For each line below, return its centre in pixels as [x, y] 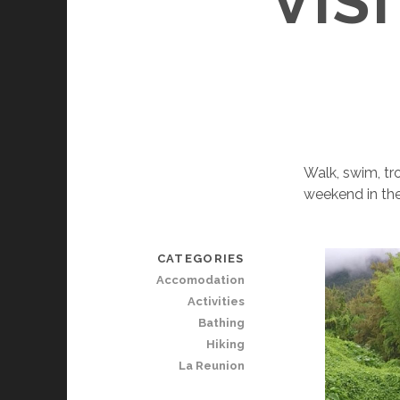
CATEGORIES [200, 259]
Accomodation [200, 280]
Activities [216, 302]
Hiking [225, 345]
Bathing [221, 323]
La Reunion [211, 366]
